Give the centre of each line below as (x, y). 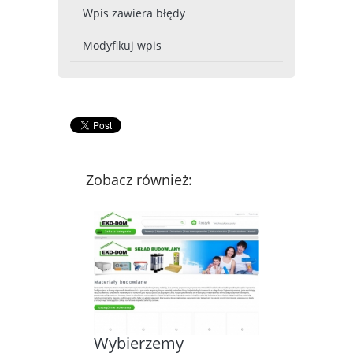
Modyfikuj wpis (122, 45)
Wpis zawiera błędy (134, 13)
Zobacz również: (139, 179)
